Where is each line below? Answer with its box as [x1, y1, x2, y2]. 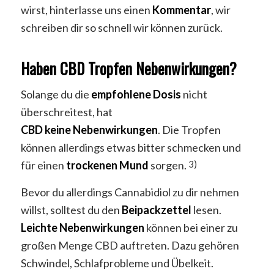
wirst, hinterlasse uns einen [20, 3, 152, 17]
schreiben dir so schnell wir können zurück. [20, 21, 223, 34]
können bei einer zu [144, 221, 238, 235]
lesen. [191, 203, 221, 217]
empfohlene [91, 87, 151, 101]
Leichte [20, 221, 57, 235]
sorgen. [148, 158, 188, 172]
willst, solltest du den [20, 203, 122, 217]
